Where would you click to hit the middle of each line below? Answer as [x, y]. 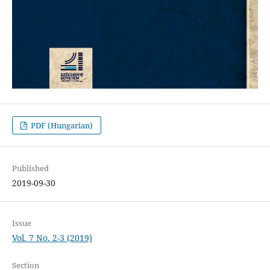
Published [30, 168]
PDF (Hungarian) [61, 126]
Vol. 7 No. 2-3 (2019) [52, 238]
